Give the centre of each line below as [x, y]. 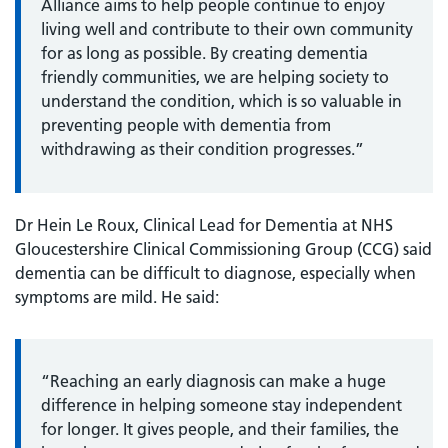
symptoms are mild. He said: [117, 296]
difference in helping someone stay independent [221, 404]
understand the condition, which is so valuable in [221, 100]
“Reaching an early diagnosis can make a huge [213, 380]
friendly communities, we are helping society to [215, 76]
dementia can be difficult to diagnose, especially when [215, 272]
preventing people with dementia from [186, 124]
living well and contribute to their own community [227, 28]
